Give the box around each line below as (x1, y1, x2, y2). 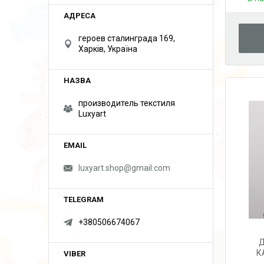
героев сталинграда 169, (78, 34, 175, 43)
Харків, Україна (78, 44, 137, 54)
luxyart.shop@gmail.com (78, 163, 170, 173)
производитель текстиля (78, 98, 175, 108)
